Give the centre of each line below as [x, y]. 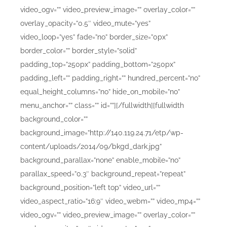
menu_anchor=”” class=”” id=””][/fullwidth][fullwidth [102, 105]
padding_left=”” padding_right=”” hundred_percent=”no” [110, 78]
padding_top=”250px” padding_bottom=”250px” [98, 64]
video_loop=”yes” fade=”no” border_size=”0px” [94, 37]
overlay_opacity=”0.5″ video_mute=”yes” [85, 23]
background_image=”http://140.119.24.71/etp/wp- [102, 133]
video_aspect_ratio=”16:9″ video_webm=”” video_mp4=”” [110, 201]
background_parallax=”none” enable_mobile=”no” [100, 160]
